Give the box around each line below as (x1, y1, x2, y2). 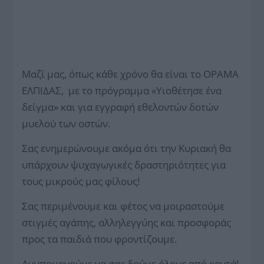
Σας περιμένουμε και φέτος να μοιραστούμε (22, 199, 225, 213)
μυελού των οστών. (22, 116, 111, 130)
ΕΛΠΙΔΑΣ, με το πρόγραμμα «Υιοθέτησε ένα (22, 83, 222, 97)
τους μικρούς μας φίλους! (22, 174, 140, 188)
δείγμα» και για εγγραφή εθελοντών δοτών (22, 100, 219, 114)
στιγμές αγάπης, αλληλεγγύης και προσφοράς (22, 215, 232, 229)
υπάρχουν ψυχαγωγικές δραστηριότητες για (22, 157, 226, 171)
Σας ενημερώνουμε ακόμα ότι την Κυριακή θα (22, 141, 232, 155)
